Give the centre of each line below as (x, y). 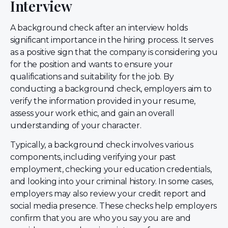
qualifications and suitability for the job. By (92, 76)
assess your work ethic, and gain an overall (93, 113)
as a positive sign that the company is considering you (114, 52)
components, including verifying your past (93, 157)
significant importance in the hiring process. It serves (112, 40)
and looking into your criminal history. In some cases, (112, 182)
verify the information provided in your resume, (103, 101)
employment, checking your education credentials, (111, 169)
